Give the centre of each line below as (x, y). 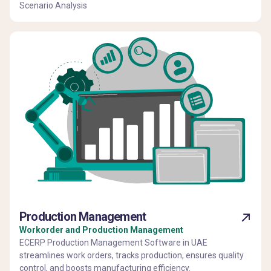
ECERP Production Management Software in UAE (113, 242)
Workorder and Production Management (101, 230)
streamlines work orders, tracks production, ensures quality (132, 255)
